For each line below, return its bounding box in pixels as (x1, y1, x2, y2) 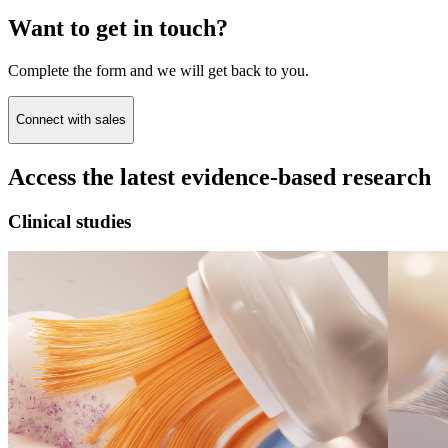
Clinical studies (8, 210, 131, 232)
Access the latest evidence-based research (8, 163, 431, 190)
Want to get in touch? (8, 15, 228, 42)
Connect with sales (16, 112, 126, 128)
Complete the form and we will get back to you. (8, 62, 309, 80)
